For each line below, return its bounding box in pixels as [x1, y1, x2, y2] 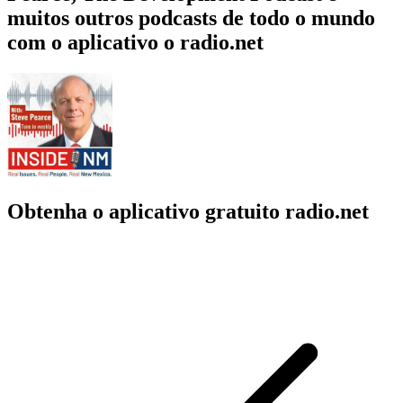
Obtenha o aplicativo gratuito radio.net [7, 199, 369, 223]
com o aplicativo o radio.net [7, 30, 264, 54]
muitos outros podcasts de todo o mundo [7, 5, 375, 30]
